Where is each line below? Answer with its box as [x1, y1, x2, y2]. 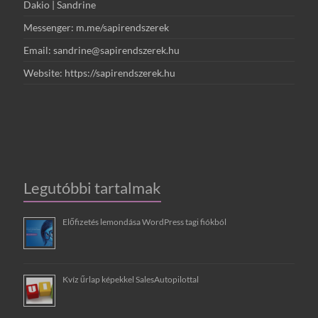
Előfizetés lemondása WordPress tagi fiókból [62, 216, 227, 228]
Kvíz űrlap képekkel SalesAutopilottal [62, 274, 199, 285]
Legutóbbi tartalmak [23, 178, 162, 198]
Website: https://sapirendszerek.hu [23, 67, 176, 79]
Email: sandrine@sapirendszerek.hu [23, 44, 180, 57]
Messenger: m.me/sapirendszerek [23, 21, 170, 34]
